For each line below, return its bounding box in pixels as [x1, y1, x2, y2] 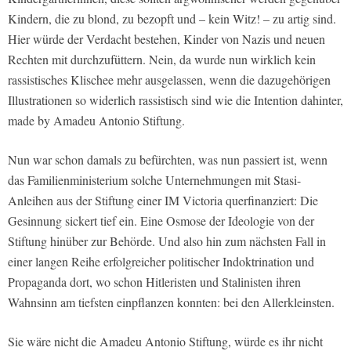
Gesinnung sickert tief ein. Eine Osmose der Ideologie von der [8, 212, 314, 229]
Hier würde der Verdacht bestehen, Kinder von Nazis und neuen [8, 30, 325, 47]
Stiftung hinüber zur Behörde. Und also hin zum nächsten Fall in [8, 232, 326, 249]
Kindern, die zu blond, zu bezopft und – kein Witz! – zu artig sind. [8, 9, 336, 27]
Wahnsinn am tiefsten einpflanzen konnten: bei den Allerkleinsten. [8, 293, 335, 310]
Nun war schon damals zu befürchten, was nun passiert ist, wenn [8, 150, 327, 168]
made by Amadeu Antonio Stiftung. [8, 111, 185, 128]
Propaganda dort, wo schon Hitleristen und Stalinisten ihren [8, 273, 301, 290]
